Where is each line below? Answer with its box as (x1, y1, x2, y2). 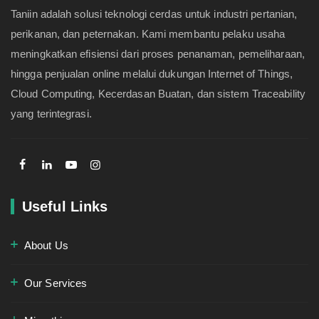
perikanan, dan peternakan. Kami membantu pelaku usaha (11, 28, 286, 41)
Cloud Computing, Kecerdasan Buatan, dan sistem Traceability (11, 88, 305, 100)
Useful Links (22, 199, 108, 215)
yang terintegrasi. (11, 108, 92, 120)
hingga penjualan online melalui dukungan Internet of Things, (11, 68, 293, 80)
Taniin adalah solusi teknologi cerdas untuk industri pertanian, (11, 8, 298, 21)
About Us (24, 239, 68, 252)
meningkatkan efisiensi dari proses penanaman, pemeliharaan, (11, 48, 305, 61)
